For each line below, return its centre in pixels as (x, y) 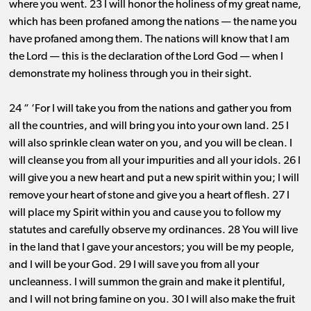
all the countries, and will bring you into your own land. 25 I (149, 127)
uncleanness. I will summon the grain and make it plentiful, (147, 283)
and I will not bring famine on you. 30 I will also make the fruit (152, 300)
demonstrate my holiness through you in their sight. (130, 75)
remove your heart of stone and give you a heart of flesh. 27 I (149, 196)
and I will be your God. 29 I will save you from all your (134, 266)
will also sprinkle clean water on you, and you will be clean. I (150, 144)
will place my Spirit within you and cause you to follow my (145, 213)
